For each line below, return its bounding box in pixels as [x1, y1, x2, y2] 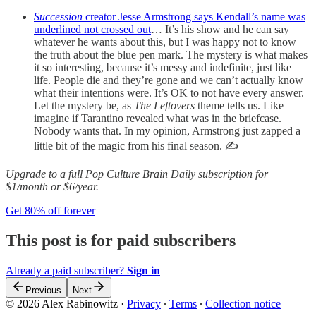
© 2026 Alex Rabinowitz [6, 297, 118, 310]
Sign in [127, 264, 160, 276]
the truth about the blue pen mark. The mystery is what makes [34, 48, 308, 61]
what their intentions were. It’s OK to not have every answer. [34, 86, 304, 99]
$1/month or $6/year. [6, 180, 99, 193]
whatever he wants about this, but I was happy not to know [34, 35, 296, 48]
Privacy [127, 297, 161, 310]
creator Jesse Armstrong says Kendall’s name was [85, 10, 305, 23]
